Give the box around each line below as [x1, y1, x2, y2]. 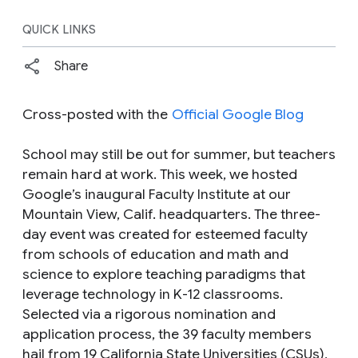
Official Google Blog [172, 105, 304, 124]
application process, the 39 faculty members [22, 325, 312, 344]
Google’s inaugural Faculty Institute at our [22, 185, 291, 204]
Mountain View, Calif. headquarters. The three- [22, 205, 320, 224]
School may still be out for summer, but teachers [22, 145, 336, 164]
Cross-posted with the [22, 105, 171, 124]
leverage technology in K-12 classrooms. [22, 285, 283, 304]
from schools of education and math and [22, 245, 288, 264]
